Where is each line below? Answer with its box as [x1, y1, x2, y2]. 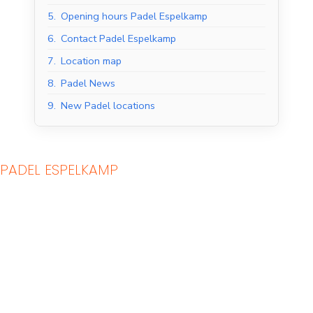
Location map [61, 54, 122, 68]
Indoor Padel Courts [47, 186, 127, 197]
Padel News [61, 76, 115, 91]
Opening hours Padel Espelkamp [61, 9, 208, 24]
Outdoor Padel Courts [161, 186, 249, 197]
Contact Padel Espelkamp [61, 31, 176, 46]
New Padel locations [61, 99, 155, 113]
